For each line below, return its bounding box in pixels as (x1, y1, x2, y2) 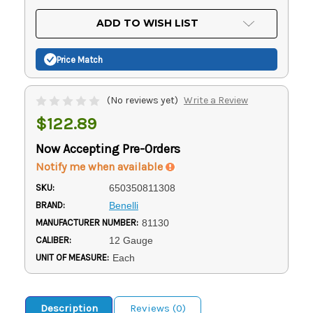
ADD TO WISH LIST (96, 17, 198, 30)
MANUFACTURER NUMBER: (36, 217, 138, 228)
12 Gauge (108, 235, 153, 247)
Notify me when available (36, 160, 166, 174)
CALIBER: (36, 235, 71, 246)
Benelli (108, 200, 138, 212)
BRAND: (36, 200, 65, 211)
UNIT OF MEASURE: (36, 252, 109, 263)
